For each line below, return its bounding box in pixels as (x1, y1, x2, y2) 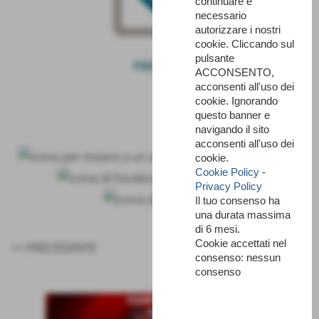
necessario (195, 9, 246, 22)
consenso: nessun (195, 251, 281, 264)
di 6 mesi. (195, 223, 240, 236)
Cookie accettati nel (195, 237, 286, 250)
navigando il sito (195, 123, 269, 136)
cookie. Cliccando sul (195, 38, 294, 51)
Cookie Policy (195, 166, 259, 179)
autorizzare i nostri (195, 23, 281, 36)
